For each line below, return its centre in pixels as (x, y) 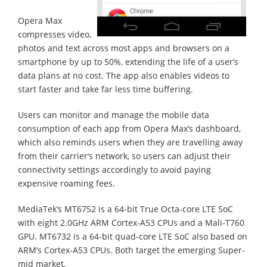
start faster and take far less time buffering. (105, 89)
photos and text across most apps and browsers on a (124, 48)
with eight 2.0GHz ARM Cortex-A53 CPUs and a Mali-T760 (131, 222)
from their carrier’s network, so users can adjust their (124, 156)
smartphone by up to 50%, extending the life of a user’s (128, 61)
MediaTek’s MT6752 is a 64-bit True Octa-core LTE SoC (125, 209)
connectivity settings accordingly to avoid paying (114, 169)
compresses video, (55, 34)
